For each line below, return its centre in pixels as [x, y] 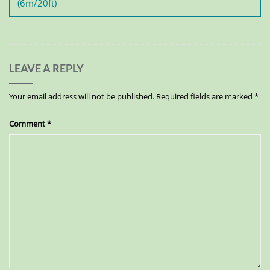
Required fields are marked [205, 96]
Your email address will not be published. [82, 96]
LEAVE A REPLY [46, 68]
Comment [28, 124]
